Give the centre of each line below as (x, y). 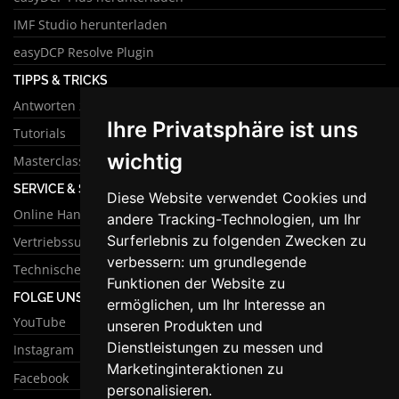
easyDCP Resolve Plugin (84, 53)
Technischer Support (76, 269)
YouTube (40, 322)
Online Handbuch (66, 214)
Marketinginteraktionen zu (195, 368)
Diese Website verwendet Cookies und (236, 197)
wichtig (144, 161)
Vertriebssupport (64, 241)
